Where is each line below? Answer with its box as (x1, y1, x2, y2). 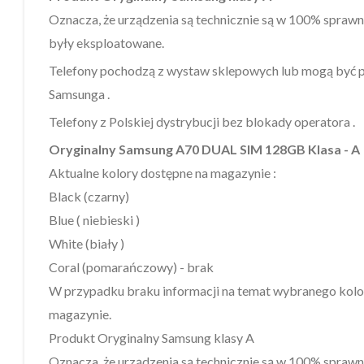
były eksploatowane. (49, 34, 164, 50)
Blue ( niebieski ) (49, 211, 140, 227)
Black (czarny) (49, 188, 129, 204)
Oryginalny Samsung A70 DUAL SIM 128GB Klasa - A (49, 141, 360, 157)
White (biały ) (49, 235, 124, 251)
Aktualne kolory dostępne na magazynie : (49, 164, 276, 180)
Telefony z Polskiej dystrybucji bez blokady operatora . (49, 113, 355, 129)
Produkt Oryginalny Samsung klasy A (49, 329, 254, 345)
